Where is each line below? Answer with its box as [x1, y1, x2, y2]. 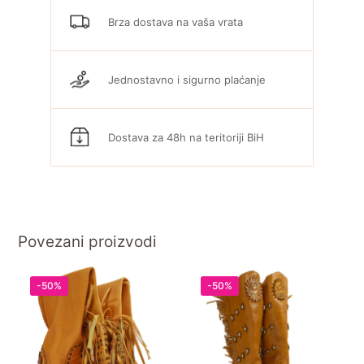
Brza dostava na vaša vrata [108, 15, 244, 28]
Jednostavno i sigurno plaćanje [108, 72, 266, 86]
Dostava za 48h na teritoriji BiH [108, 130, 265, 144]
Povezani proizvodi [18, 232, 158, 251]
